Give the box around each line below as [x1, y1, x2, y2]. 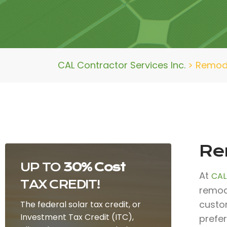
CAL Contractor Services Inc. [58, 59, 185, 71]
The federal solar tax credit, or [20, 199, 141, 210]
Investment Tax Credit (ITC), [20, 211, 134, 223]
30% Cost [63, 160, 125, 174]
